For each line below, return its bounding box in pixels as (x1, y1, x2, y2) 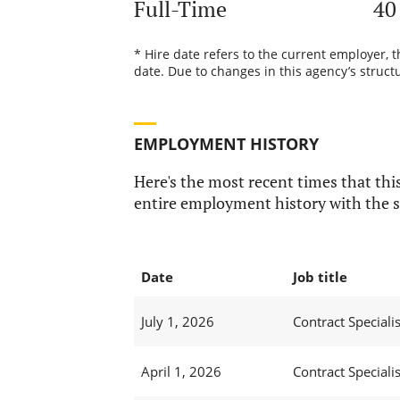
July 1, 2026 (140, 312, 214, 331)
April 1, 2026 (140, 362, 221, 381)
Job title (292, 268, 347, 287)
